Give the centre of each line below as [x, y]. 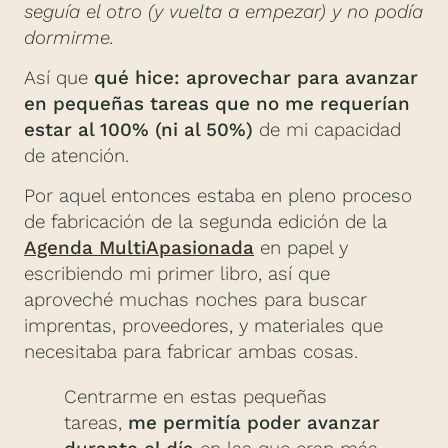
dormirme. [69, 37]
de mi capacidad [327, 130]
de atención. [76, 156]
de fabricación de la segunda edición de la [205, 222]
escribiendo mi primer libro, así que [177, 274]
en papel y [301, 248]
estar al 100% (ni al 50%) [138, 130]
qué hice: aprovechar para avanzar [256, 78]
